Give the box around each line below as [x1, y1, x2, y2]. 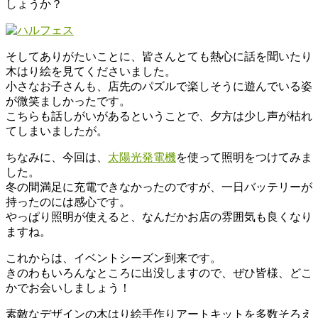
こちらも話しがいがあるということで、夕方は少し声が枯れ [6, 110, 312, 123]
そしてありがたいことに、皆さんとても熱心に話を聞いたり [6, 50, 312, 63]
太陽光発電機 [108, 151, 176, 164]
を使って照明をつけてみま [176, 151, 312, 164]
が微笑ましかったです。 [6, 95, 131, 108]
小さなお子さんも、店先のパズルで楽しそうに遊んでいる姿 [6, 80, 312, 93]
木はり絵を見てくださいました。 [6, 65, 176, 78]
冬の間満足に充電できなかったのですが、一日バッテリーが [6, 181, 312, 194]
